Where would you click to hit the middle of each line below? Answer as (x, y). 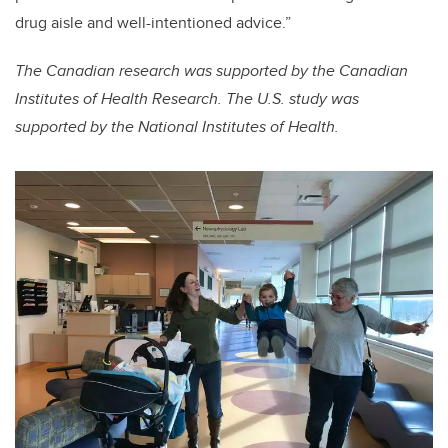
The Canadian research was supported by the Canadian (211, 71)
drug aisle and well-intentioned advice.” (153, 23)
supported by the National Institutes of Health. (177, 127)
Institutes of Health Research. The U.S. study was (187, 99)
